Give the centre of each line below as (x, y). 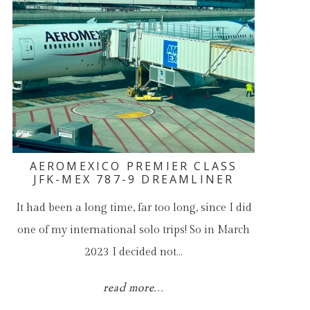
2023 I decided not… (134, 252)
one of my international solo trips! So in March (134, 230)
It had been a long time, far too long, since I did (134, 208)
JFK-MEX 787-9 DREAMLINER (134, 179)
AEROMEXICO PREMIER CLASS (134, 166)
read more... (134, 289)
